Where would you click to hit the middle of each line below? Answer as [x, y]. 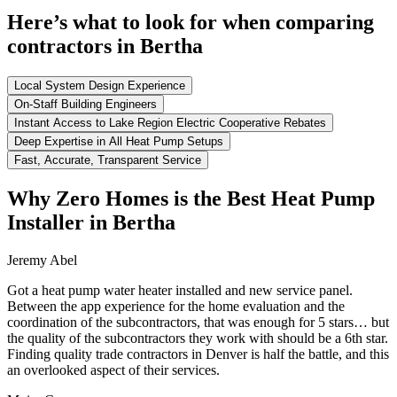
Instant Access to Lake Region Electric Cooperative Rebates [170, 123]
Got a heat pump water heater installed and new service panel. [180, 290]
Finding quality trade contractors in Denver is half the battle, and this [198, 354]
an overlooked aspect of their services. [113, 370]
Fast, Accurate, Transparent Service [108, 160]
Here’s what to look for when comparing [191, 23]
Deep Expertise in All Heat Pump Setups [119, 142]
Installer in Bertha [91, 222]
